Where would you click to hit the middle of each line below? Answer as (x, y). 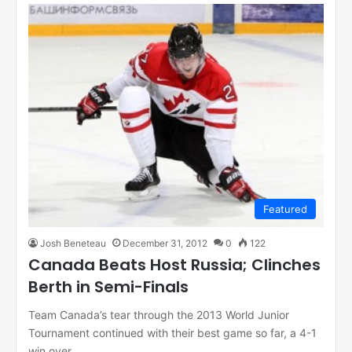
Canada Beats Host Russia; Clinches (174, 265)
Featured (285, 209)
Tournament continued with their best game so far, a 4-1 (172, 333)
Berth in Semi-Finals (108, 287)
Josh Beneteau (73, 244)
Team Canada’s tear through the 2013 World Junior (159, 315)
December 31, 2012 (165, 244)
